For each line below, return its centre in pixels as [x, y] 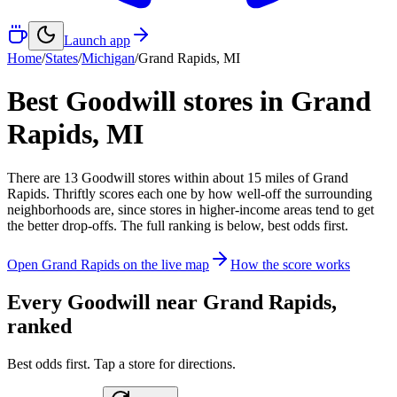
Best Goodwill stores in [149, 101]
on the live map [164, 264]
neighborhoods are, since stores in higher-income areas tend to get [191, 209]
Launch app [97, 40]
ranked [39, 326]
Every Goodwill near [105, 302]
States [62, 58]
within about [210, 177]
